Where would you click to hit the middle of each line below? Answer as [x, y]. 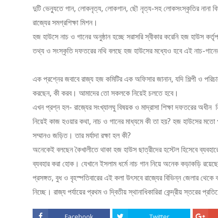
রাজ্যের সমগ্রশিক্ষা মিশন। [65, 22]
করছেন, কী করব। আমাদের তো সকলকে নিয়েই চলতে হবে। [106, 93]
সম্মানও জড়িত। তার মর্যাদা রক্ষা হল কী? [83, 135]
